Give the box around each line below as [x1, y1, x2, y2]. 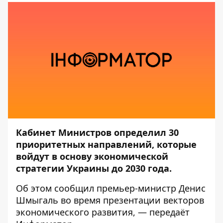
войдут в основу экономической [16, 150, 168, 162]
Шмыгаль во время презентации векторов [16, 194, 204, 206]
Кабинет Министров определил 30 [16, 126, 179, 138]
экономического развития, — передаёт [16, 206, 190, 218]
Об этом [16, 182, 54, 194]
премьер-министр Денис [94, 182, 206, 194]
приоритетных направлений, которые [16, 138, 197, 150]
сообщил [54, 182, 94, 194]
